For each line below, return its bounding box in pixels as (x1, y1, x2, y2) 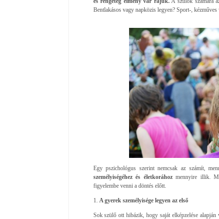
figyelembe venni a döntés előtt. (93, 182, 166, 189)
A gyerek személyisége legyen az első (99, 197, 188, 204)
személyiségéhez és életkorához (93, 173, 173, 180)
